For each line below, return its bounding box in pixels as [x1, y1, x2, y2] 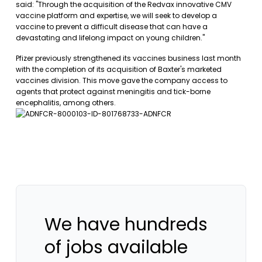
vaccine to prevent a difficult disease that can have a [16, 22, 208, 32]
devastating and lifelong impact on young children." [16, 33, 205, 43]
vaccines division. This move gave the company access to [16, 75, 227, 85]
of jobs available [44, 235, 188, 260]
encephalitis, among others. [16, 98, 116, 108]
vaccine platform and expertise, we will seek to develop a [16, 11, 217, 20]
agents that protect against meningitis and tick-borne [16, 87, 211, 96]
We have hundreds [44, 212, 208, 237]
